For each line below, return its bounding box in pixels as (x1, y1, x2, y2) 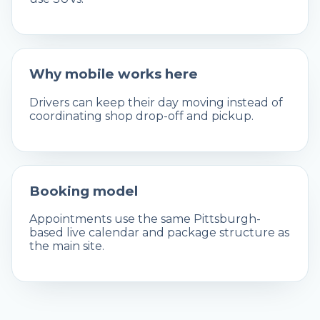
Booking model (29, 182, 138, 199)
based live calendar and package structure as (29, 226, 289, 240)
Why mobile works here (29, 66, 198, 83)
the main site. (29, 239, 104, 254)
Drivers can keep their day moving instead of (29, 95, 283, 109)
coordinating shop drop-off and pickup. (29, 109, 254, 123)
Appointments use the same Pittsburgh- (29, 212, 261, 226)
